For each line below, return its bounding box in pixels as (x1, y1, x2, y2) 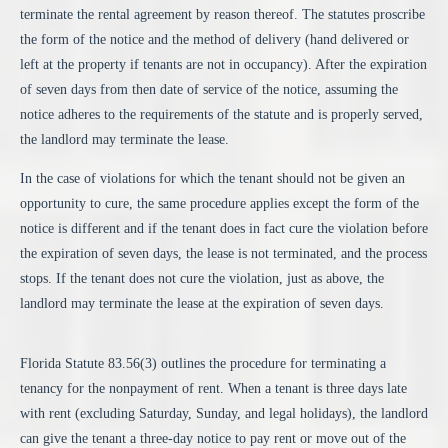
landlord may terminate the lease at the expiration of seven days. (20, 296, 384, 312)
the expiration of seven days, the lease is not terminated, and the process (20, 246, 427, 262)
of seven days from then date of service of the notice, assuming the (20, 81, 398, 97)
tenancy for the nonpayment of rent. (20, 380, 224, 396)
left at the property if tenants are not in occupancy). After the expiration (20, 56, 427, 72)
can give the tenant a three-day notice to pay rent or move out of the (20, 430, 406, 446)
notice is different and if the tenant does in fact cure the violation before (20, 221, 428, 237)
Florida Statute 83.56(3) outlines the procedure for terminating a (20, 355, 386, 371)
